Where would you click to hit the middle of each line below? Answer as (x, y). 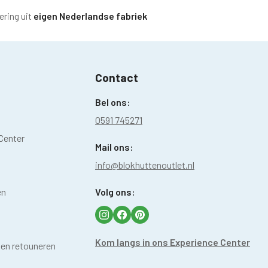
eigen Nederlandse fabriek (90, 16)
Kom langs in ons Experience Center (173, 242)
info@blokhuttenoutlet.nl (145, 165)
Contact (117, 77)
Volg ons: (115, 191)
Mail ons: (114, 147)
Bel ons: (113, 102)
